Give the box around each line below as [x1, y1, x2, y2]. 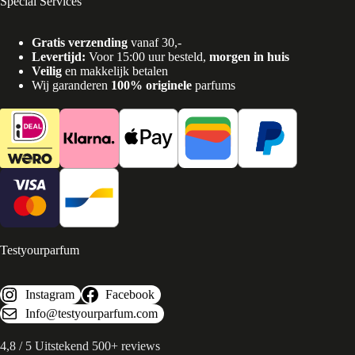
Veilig [32, 64, 62, 78]
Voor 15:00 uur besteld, [86, 50, 209, 64]
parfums [192, 78, 235, 93]
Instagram [25, 288, 74, 302]
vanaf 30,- [128, 36, 181, 50]
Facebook [105, 288, 155, 302]
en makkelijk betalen [62, 64, 168, 78]
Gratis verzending [32, 36, 128, 50]
